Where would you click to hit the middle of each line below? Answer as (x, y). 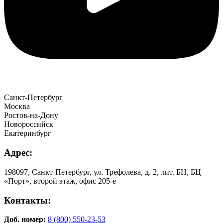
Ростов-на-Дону (31, 115)
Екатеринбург (28, 133)
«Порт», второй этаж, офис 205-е (60, 181)
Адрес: (18, 153)
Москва (17, 107)
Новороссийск (29, 124)
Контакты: (27, 200)
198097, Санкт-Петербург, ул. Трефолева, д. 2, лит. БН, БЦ (103, 172)
